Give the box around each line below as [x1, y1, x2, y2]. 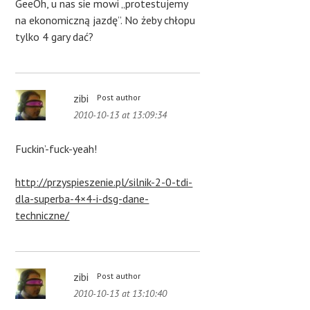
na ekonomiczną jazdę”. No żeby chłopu [15, 13, 196, 28]
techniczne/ [15, 208, 70, 223]
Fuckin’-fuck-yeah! [15, 142, 98, 156]
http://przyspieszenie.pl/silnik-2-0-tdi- [15, 175, 193, 190]
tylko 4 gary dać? [15, 30, 94, 44]
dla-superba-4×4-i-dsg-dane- [15, 192, 149, 206]
